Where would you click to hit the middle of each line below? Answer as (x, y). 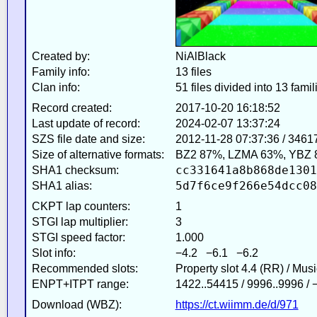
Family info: (60, 71)
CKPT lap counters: (81, 206)
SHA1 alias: (62, 185)
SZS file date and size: (88, 139)
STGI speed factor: (78, 237)
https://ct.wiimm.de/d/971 (237, 304)
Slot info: (53, 253)
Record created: (71, 108)
